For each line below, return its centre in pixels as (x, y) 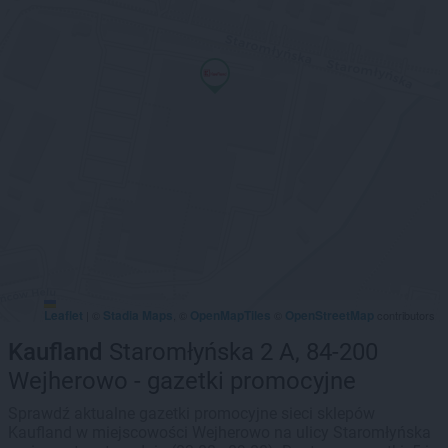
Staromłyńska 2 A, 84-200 (240, 352)
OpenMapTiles (230, 315)
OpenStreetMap (329, 315)
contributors (404, 315)
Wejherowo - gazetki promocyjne (182, 381)
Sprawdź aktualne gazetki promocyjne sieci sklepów (191, 413)
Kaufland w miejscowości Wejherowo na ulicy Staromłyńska (219, 432)
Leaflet (63, 315)
